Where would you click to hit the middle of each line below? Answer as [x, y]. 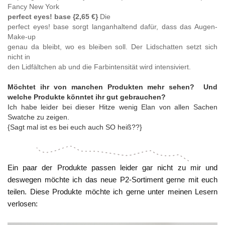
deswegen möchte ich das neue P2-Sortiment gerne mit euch [113, 180]
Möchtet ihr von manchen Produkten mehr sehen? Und [113, 87]
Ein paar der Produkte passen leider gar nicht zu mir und [113, 168]
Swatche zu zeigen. [39, 117]
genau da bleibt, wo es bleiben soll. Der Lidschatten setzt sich [113, 47]
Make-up [22, 37]
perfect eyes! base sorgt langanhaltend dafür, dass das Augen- [113, 27]
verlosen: [23, 204]
